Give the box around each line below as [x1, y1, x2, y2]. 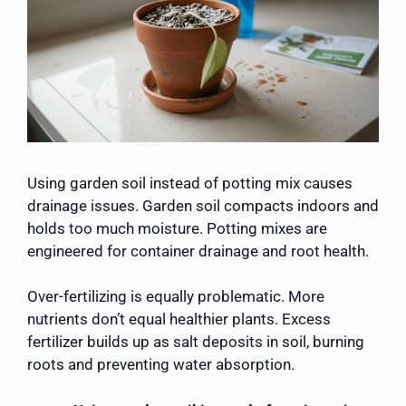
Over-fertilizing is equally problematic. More [27, 287, 324, 306]
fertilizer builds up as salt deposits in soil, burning [27, 333, 364, 352]
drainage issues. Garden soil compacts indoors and [27, 196, 379, 215]
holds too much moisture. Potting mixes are [27, 218, 327, 237]
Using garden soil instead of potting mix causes [27, 173, 353, 192]
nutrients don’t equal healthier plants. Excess [27, 310, 331, 329]
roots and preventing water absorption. [27, 355, 295, 374]
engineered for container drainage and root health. [27, 241, 369, 260]
